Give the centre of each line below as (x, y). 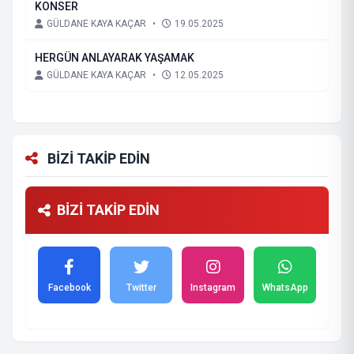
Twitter (141, 288)
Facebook (69, 288)
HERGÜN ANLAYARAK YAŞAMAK (115, 58)
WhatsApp (285, 288)
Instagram (213, 288)
